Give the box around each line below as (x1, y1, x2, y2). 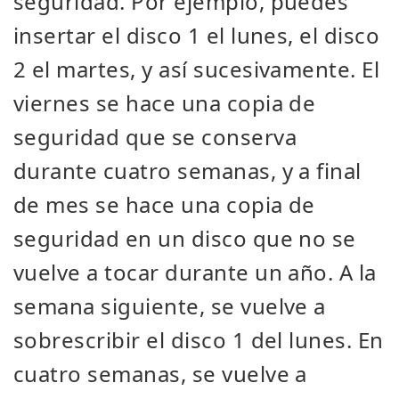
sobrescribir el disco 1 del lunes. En (13, 325, 384, 354)
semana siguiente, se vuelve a (13, 291, 326, 321)
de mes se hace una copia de (13, 190, 315, 219)
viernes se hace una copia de (13, 88, 316, 118)
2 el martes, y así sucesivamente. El (13, 54, 380, 84)
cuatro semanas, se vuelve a (13, 359, 307, 388)
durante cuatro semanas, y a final (13, 156, 362, 185)
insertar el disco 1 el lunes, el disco (13, 20, 380, 50)
